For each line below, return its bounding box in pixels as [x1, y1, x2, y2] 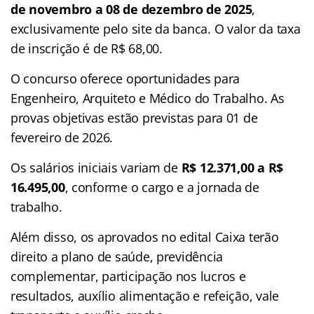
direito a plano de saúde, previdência [11, 247, 224, 265]
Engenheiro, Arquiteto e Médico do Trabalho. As [11, 89, 285, 107]
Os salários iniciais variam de [11, 158, 182, 176]
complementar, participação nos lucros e [11, 267, 246, 285]
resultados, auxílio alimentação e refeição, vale [11, 287, 280, 304]
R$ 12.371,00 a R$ [181, 158, 284, 176]
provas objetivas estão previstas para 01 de [11, 109, 258, 126]
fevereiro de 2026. [11, 128, 114, 146]
